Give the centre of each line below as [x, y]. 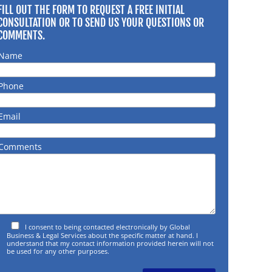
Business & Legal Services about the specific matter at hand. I [103, 235]
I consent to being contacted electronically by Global [108, 226]
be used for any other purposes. [58, 251]
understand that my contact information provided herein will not [110, 243]
